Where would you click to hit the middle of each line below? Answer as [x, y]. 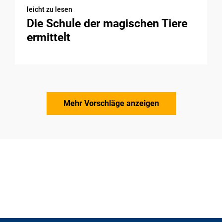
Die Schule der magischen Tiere [107, 23]
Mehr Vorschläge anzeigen [111, 104]
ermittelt [49, 37]
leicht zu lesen [50, 9]
